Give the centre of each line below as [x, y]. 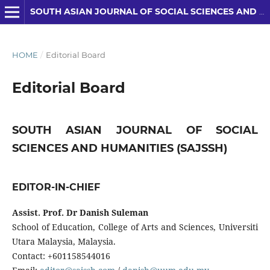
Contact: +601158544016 [61, 256]
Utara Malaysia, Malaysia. [64, 241]
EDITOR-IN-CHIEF [56, 187]
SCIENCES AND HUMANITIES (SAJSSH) [119, 148]
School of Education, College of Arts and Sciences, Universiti [135, 227]
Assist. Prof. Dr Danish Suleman [80, 212]
